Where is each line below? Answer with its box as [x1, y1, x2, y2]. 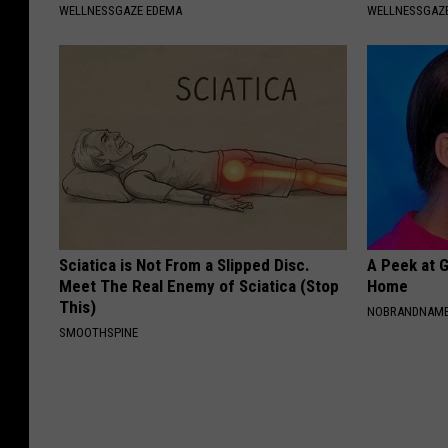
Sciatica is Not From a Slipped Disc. [59, 255, 310, 276]
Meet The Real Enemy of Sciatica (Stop [59, 276, 339, 297]
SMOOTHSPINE [59, 325, 138, 341]
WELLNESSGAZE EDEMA [59, 3, 182, 19]
